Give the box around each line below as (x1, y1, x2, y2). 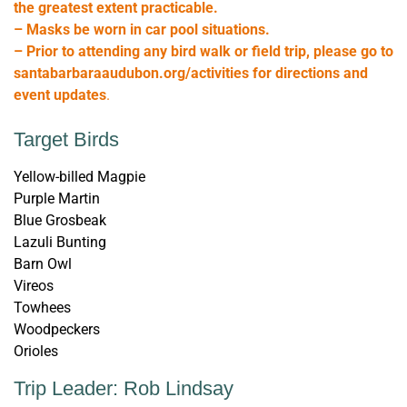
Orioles (14, 342, 58, 360)
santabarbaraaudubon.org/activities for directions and (14, 64, 368, 82)
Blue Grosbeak (14, 211, 106, 229)
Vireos (14, 276, 54, 294)
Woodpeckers (14, 320, 100, 338)
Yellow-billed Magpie (14, 167, 145, 185)
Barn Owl (14, 254, 72, 273)
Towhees (14, 298, 71, 316)
